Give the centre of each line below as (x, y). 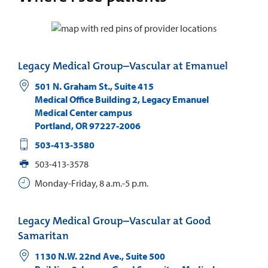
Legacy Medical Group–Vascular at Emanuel (123, 66)
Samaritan (43, 235)
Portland (53, 125)
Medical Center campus (83, 112)
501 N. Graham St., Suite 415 (94, 86)
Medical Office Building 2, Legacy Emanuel (121, 99)
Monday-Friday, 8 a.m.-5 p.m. (91, 183)
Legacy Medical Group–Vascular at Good (114, 220)
